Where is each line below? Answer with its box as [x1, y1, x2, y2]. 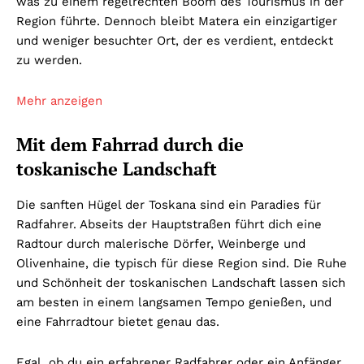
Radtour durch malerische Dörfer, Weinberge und [16, 236, 305, 252]
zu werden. [16, 53, 82, 68]
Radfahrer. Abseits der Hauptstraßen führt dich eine [16, 217, 322, 232]
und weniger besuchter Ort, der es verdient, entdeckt [16, 33, 333, 49]
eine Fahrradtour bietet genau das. [16, 314, 219, 330]
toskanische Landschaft [16, 157, 217, 181]
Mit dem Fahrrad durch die [16, 132, 244, 157]
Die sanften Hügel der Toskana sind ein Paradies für [16, 197, 321, 213]
